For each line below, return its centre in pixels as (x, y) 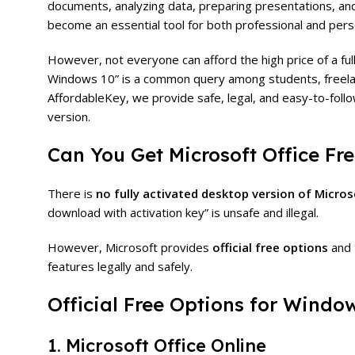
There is (72, 193)
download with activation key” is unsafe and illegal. (183, 212)
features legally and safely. (120, 266)
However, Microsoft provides (130, 247)
